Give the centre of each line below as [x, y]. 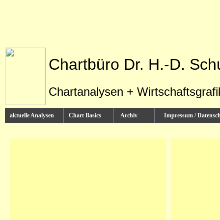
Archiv [134, 115]
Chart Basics [89, 115]
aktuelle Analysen [34, 115]
